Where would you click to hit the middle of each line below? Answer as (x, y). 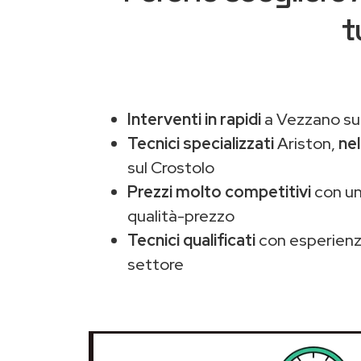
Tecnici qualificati (191, 240)
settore (156, 264)
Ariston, (306, 143)
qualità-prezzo (181, 216)
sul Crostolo (171, 168)
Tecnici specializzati (201, 143)
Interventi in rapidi (194, 119)
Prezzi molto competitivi (219, 192)
